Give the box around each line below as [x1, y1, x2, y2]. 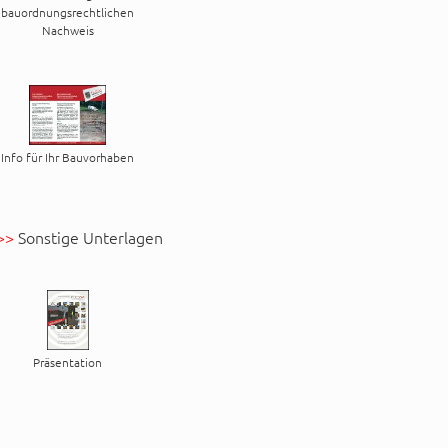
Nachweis [41, 21, 94, 38]
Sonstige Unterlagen [13, 225, 163, 248]
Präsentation [33, 353, 102, 370]
